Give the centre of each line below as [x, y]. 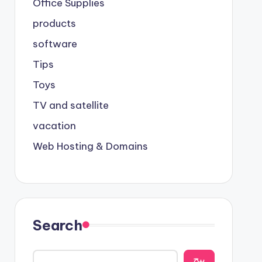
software [55, 44]
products [54, 23]
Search [57, 225]
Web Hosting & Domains [90, 146]
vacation [54, 125]
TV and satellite [70, 105]
